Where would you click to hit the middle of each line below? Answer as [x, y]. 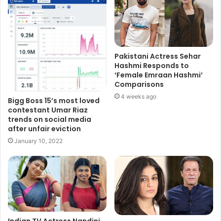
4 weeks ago [139, 96]
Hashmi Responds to [152, 65]
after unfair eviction [44, 129]
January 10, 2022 [38, 141]
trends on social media [50, 120]
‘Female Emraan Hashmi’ [159, 75]
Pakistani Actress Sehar [158, 56]
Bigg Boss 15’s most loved [54, 101]
